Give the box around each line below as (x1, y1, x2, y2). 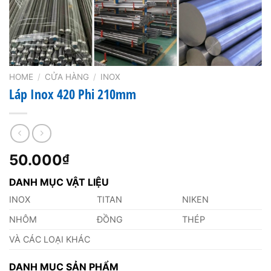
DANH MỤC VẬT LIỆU (9, 176, 109, 188)
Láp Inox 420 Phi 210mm (9, 85, 136, 104)
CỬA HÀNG (45, 71, 90, 82)
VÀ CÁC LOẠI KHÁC (9, 234, 90, 244)
